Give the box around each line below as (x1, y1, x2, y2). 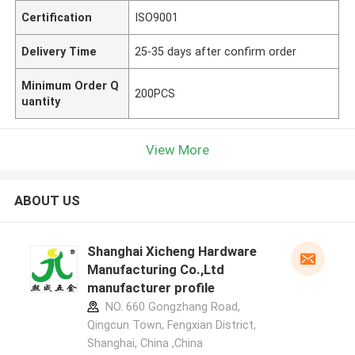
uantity (21, 94, 61, 108)
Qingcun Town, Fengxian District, (86, 319, 256, 332)
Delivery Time (21, 44, 97, 58)
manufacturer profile (86, 280, 215, 296)
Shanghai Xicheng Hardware (86, 243, 257, 260)
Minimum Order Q (21, 78, 120, 92)
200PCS (135, 86, 176, 100)
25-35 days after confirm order (135, 44, 297, 58)
